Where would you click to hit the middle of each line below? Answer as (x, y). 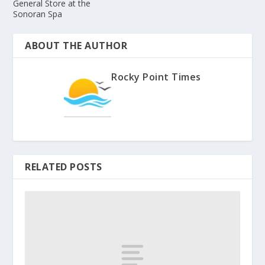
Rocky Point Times (156, 77)
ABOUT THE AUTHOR (76, 46)
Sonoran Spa (38, 14)
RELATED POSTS (64, 167)
